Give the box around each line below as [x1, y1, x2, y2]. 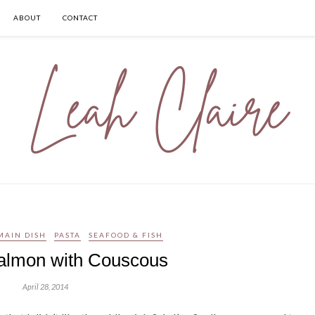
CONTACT [63, 13, 98, 22]
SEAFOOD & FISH [88, 231, 163, 239]
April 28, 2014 [22, 282, 68, 291]
